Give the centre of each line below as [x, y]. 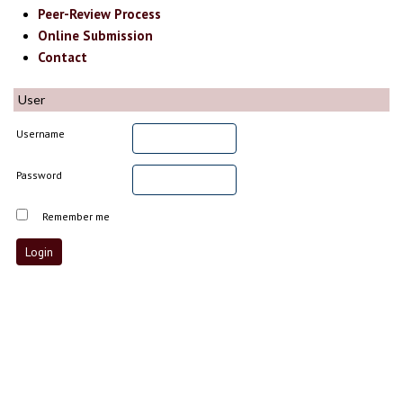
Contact [63, 58]
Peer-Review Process [100, 14]
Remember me [76, 216]
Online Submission [96, 36]
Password [40, 175]
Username [41, 133]
